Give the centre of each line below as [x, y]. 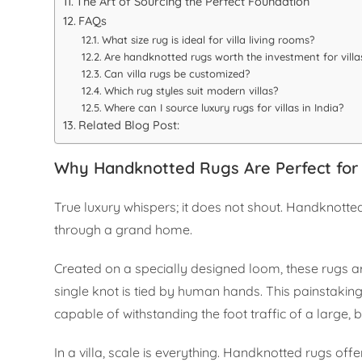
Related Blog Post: [129, 126]
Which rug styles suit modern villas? [191, 91]
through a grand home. [124, 230]
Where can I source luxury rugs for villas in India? [223, 108]
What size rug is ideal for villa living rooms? [208, 40]
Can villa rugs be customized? [177, 74]
